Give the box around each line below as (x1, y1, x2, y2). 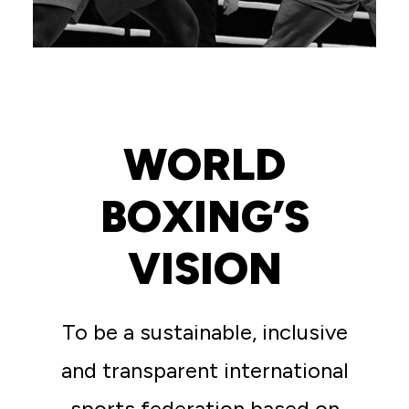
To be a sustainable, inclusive (61, 319, 348, 345)
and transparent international (60, 357, 349, 383)
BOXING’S (100, 190, 309, 243)
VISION (127, 242, 282, 295)
